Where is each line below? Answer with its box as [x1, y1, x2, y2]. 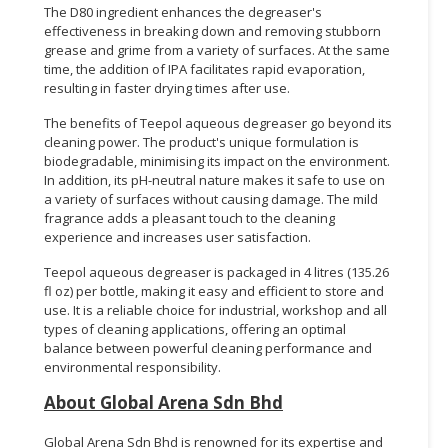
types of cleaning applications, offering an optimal [44, 319, 346, 338]
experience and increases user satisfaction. [44, 227, 311, 246]
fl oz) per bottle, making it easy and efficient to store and [44, 281, 384, 300]
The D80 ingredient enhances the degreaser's [44, 2, 322, 21]
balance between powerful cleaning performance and [44, 338, 372, 357]
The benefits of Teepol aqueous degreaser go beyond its [44, 113, 392, 132]
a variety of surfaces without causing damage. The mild [44, 189, 378, 208]
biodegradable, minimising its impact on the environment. [44, 151, 390, 170]
